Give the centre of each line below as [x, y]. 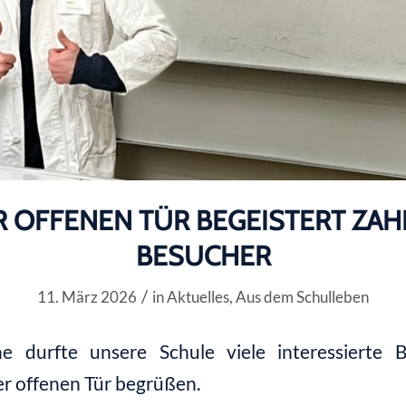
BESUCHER [203, 256]
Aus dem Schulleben [302, 297]
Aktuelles [198, 297]
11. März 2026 [87, 297]
